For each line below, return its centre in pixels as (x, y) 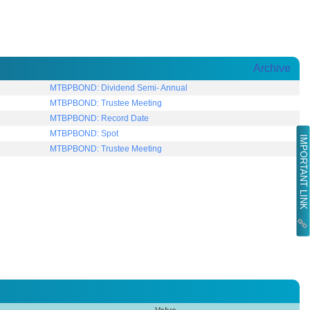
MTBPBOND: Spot (84, 134)
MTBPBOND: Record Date (100, 119)
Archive (272, 69)
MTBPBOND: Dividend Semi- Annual (119, 88)
